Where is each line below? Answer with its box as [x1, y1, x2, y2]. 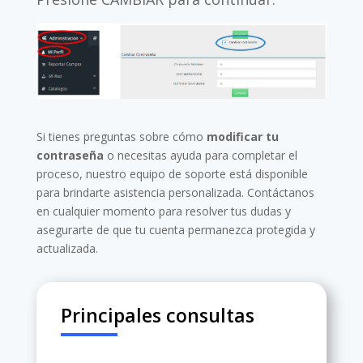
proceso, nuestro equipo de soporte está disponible [36, 165, 308, 181]
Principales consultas [60, 301, 254, 328]
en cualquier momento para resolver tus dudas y [36, 203, 291, 219]
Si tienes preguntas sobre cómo [36, 128, 207, 144]
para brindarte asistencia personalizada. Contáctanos [36, 184, 314, 200]
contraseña [36, 147, 104, 163]
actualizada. [36, 240, 98, 256]
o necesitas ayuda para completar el [103, 147, 297, 163]
